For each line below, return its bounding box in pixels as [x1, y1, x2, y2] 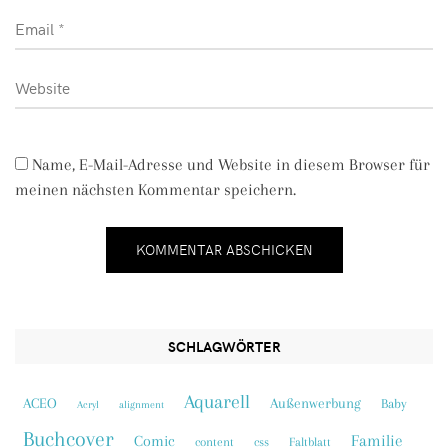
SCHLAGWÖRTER [167, 336, 281, 356]
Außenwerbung [270, 394, 361, 412]
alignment [119, 398, 164, 410]
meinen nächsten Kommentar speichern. [15, 179, 296, 199]
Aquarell [184, 389, 250, 413]
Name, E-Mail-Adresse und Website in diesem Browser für [32, 154, 430, 174]
